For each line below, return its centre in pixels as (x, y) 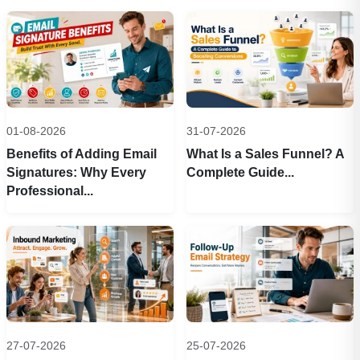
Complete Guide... (240, 173)
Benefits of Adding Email (82, 154)
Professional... (50, 191)
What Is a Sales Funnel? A (265, 154)
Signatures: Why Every (76, 173)
